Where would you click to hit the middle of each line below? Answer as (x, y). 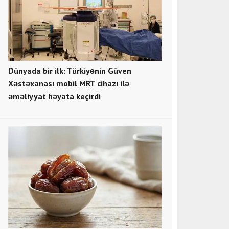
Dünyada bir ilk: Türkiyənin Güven (70, 70)
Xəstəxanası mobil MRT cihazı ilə (69, 83)
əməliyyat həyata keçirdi (54, 96)
